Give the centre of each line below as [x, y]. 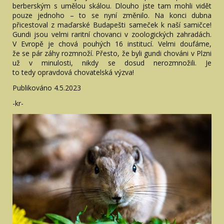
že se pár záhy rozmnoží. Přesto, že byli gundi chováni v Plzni [112, 53]
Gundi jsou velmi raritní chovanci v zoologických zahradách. [112, 34]
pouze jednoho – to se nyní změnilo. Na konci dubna [112, 15]
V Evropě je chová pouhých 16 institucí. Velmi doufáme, [112, 43]
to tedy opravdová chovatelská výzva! [73, 72]
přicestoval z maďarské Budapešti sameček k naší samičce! [112, 24]
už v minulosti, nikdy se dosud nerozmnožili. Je [112, 62]
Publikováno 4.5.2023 [47, 87]
